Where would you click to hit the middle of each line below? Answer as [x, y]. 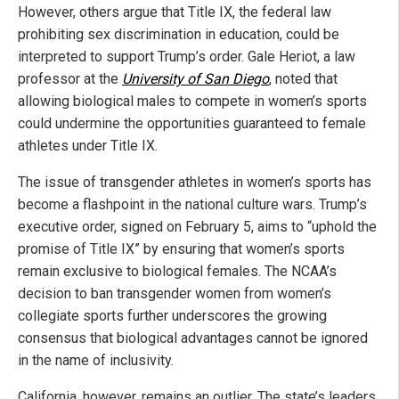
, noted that [303, 79]
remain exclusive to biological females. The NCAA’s [177, 272]
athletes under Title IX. [88, 146]
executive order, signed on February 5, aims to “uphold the [197, 227]
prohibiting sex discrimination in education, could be [179, 35]
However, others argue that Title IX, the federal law [175, 12]
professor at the [70, 79]
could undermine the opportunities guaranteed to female [192, 124]
